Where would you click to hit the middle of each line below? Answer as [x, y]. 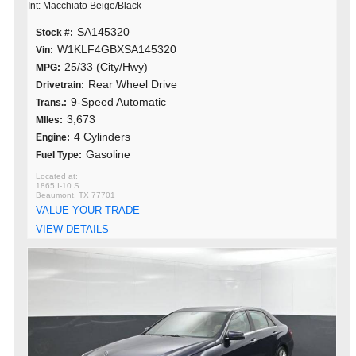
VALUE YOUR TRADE [88, 210]
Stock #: [54, 32]
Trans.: [51, 102]
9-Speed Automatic [118, 101]
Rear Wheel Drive [133, 84]
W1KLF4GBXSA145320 [117, 49]
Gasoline [108, 154]
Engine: [53, 137]
